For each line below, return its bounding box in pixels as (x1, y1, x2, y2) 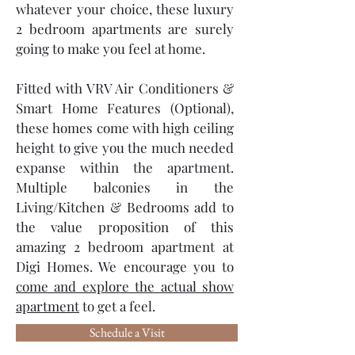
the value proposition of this (16, 218, 234, 235)
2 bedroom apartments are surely (16, 20, 234, 37)
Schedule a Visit (89, 324, 165, 341)
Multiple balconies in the (16, 178, 234, 196)
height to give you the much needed (16, 139, 234, 156)
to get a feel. (79, 297, 155, 315)
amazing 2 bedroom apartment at (16, 238, 234, 255)
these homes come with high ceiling (16, 119, 234, 136)
